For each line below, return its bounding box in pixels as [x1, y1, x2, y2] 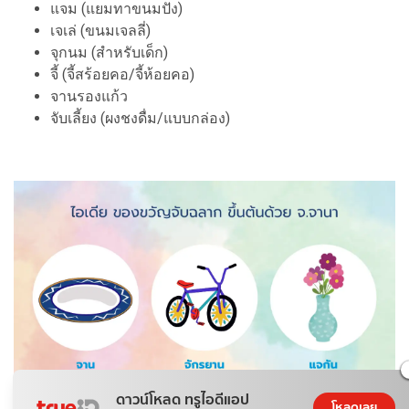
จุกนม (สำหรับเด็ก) [50, 44, 168, 62]
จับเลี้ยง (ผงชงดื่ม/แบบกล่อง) [50, 110, 230, 128]
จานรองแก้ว [50, 88, 128, 106]
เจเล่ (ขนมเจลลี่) [50, 22, 151, 40]
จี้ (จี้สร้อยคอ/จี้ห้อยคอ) [50, 66, 194, 84]
